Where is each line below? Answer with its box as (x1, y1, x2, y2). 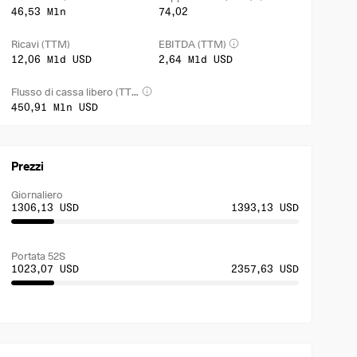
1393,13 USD (230, 201, 299, 214)
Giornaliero (11, 188, 64, 201)
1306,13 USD (11, 201, 80, 214)
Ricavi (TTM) (11, 37, 71, 50)
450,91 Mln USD (11, 100, 99, 113)
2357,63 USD (230, 262, 299, 275)
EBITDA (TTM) (158, 37, 226, 50)
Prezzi (11, 159, 45, 174)
